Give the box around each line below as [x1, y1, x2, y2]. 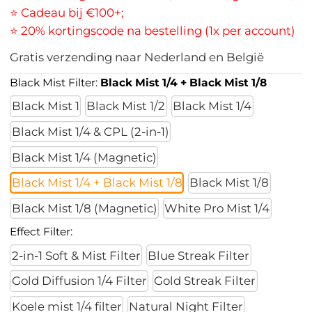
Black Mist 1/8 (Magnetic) [11, 201, 157, 216]
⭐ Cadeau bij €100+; [10, 6, 125, 20]
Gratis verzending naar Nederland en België [10, 50, 265, 65]
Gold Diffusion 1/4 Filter [11, 274, 147, 288]
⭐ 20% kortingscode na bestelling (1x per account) [10, 24, 296, 38]
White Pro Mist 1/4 [164, 201, 270, 216]
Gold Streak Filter [154, 274, 256, 288]
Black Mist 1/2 [86, 99, 166, 114]
